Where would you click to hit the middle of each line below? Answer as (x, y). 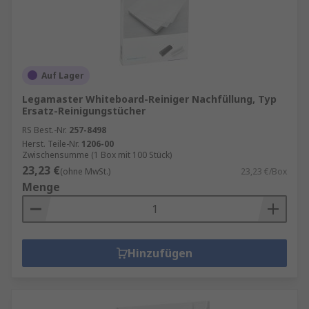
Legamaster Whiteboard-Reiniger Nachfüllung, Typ (149, 99)
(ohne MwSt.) (85, 171)
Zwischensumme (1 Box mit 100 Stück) (97, 154)
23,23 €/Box (264, 171)
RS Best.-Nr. (44, 130)
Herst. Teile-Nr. (51, 143)
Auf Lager (63, 75)
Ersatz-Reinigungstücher (84, 110)
